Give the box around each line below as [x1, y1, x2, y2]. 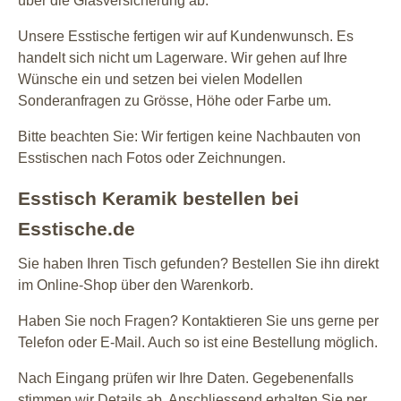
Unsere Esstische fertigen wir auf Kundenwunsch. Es [18, 28, 354, 44]
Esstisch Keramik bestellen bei [18, 187, 299, 209]
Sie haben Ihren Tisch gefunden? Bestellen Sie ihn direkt [18, 255, 379, 271]
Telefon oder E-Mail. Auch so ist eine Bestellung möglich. [18, 334, 378, 350]
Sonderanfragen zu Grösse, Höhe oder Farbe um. [18, 92, 331, 108]
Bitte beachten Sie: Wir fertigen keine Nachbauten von [18, 128, 361, 144]
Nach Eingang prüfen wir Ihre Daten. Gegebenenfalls [18, 370, 354, 386]
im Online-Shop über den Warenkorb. [18, 277, 253, 293]
